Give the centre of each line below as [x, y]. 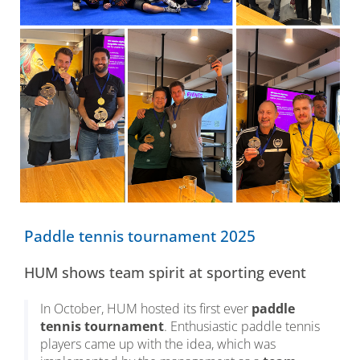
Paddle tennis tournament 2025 [140, 236]
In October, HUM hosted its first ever [146, 309]
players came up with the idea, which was [158, 344]
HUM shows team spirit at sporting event [165, 273]
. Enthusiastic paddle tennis [242, 327]
